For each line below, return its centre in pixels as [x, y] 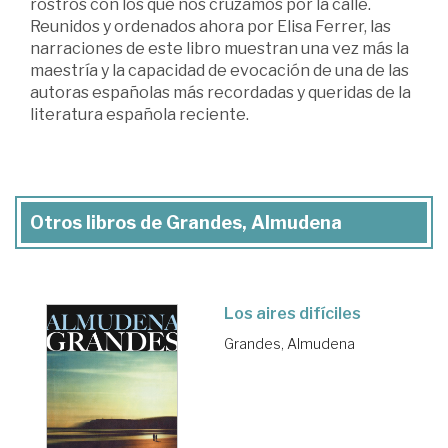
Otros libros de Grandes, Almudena [186, 223]
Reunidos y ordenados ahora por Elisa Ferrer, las [210, 27]
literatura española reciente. [139, 115]
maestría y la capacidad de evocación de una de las [219, 71]
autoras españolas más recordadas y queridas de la [220, 93]
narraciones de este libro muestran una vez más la [219, 49]
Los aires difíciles [292, 314]
